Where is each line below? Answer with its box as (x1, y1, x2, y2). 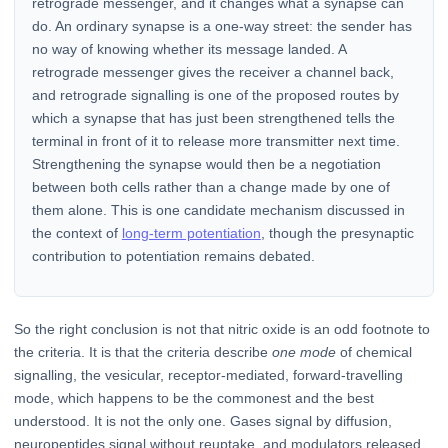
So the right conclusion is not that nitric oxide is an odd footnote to (14, 320, 430, 337)
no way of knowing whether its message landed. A (31, 40, 346, 57)
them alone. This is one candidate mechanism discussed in (31, 201, 405, 218)
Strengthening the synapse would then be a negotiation (31, 155, 381, 172)
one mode (272, 343, 336, 360)
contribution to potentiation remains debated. (31, 247, 315, 264)
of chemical (336, 343, 412, 360)
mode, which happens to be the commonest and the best (14, 389, 374, 406)
